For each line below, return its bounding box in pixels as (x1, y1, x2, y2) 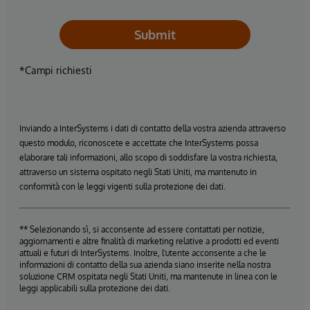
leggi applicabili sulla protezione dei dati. (19, 282, 170, 293)
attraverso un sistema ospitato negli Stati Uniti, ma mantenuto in (19, 166, 257, 177)
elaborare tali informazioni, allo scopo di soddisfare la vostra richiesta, (19, 152, 277, 163)
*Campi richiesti (19, 64, 92, 76)
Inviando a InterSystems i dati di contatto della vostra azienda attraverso (19, 122, 286, 134)
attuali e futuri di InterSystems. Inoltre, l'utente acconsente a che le (19, 247, 266, 258)
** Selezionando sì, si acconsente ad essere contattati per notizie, (19, 224, 264, 235)
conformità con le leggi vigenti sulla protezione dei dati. (19, 181, 226, 192)
